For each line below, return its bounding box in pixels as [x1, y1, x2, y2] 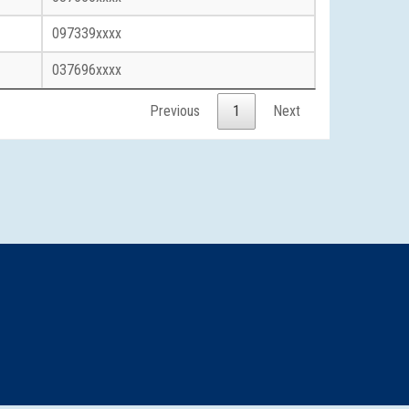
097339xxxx [52, 25, 121, 42]
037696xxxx [52, 61, 121, 79]
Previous [150, 102, 200, 120]
